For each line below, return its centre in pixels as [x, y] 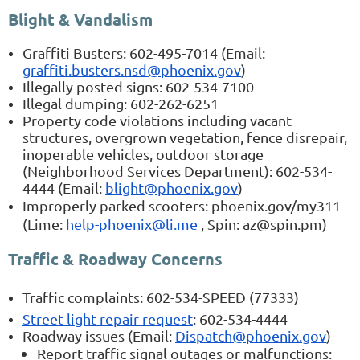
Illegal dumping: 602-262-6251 [121, 103]
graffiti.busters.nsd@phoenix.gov [132, 69]
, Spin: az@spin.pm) [264, 223]
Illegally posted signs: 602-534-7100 [138, 86]
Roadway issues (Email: [97, 335]
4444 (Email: [62, 187]
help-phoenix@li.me [132, 223]
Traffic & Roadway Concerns [115, 258]
